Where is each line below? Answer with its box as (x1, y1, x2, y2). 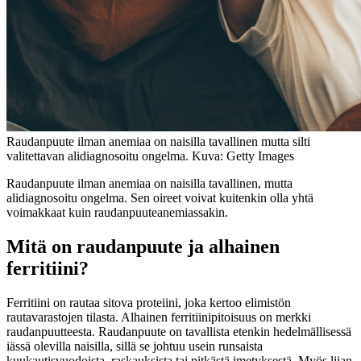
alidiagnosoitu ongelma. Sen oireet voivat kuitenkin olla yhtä (6, 190, 313, 205)
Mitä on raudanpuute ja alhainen (6, 235, 280, 257)
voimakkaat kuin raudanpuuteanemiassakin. (6, 205, 231, 219)
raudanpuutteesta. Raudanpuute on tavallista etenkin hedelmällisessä (6, 324, 351, 338)
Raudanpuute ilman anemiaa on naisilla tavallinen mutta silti (6, 134, 310, 148)
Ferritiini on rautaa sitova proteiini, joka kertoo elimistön (6, 295, 291, 309)
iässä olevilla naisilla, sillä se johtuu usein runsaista (6, 338, 263, 353)
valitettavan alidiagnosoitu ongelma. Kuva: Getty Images (6, 148, 294, 163)
